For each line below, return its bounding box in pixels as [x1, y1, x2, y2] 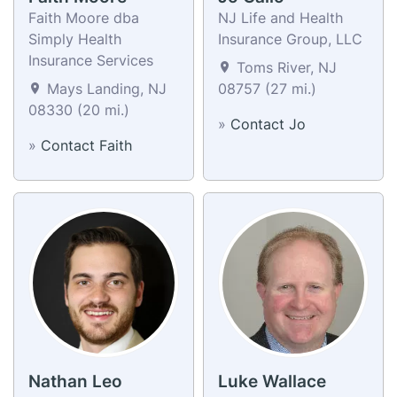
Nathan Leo [28, 370, 122, 392]
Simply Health [28, 29, 121, 48]
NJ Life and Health [218, 8, 343, 27]
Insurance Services [28, 51, 153, 69]
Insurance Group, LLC [218, 29, 362, 48]
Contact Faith [41, 136, 132, 154]
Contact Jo [230, 114, 306, 133]
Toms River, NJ [232, 58, 337, 76]
